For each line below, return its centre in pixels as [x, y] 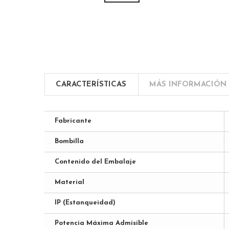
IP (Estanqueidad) [85, 202]
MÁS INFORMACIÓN [188, 84]
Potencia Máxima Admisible [101, 223]
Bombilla [69, 141]
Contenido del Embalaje [95, 162]
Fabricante [73, 121]
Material [70, 182]
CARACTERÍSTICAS [91, 84]
